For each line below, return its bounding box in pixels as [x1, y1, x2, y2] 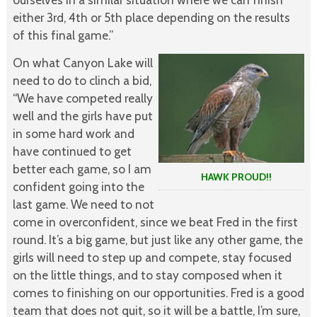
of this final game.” [12, 27, 113, 42]
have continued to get [12, 143, 132, 158]
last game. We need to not [12, 196, 154, 212]
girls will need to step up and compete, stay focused [12, 249, 292, 265]
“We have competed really [12, 90, 153, 105]
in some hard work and [12, 125, 134, 141]
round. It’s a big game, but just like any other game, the [12, 231, 303, 247]
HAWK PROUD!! [158, 171, 272, 184]
